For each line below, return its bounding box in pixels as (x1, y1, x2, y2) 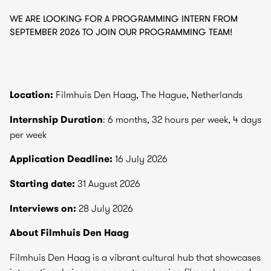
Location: (10, 88, 53, 101)
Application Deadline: (10, 152, 113, 165)
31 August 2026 (75, 177, 140, 189)
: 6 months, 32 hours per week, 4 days (103, 113, 261, 125)
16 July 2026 (113, 152, 168, 165)
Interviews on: (10, 202, 76, 215)
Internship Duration (10, 113, 103, 126)
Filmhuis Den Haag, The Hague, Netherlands (53, 88, 243, 100)
